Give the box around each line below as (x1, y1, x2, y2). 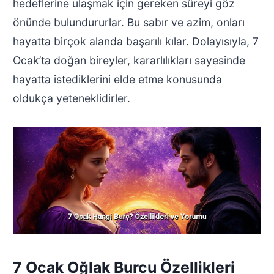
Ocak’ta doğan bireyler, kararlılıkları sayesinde (12, 53, 245, 67)
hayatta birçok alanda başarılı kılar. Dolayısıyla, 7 (12, 34, 259, 48)
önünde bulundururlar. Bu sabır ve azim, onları (12, 15, 245, 29)
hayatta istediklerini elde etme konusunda (12, 72, 222, 86)
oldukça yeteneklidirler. (12, 91, 130, 105)
